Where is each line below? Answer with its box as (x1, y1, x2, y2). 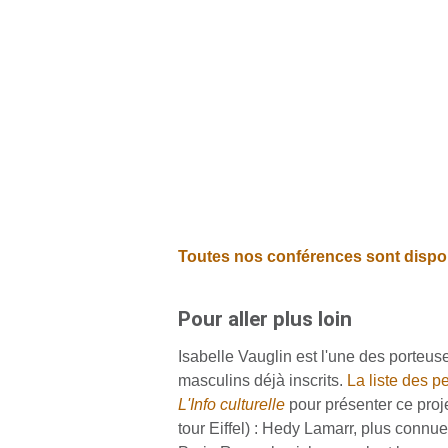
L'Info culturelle (177, 395, 285, 413)
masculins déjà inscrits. (177, 371, 347, 389)
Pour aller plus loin (177, 306, 357, 331)
